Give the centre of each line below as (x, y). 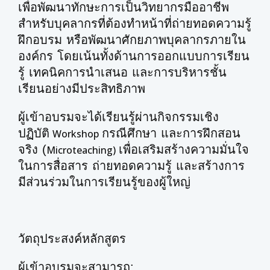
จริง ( (32, 149)
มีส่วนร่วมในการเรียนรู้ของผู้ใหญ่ (104, 182)
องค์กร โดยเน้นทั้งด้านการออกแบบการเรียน (134, 56)
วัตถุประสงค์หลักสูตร (72, 239)
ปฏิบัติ (34, 133)
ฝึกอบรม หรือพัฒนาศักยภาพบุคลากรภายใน (132, 40)
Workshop (76, 134)
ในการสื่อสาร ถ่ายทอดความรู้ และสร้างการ (131, 166)
